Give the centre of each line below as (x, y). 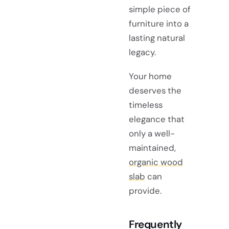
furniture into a (159, 23)
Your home (150, 76)
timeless (146, 105)
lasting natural (157, 38)
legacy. (142, 52)
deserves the (155, 90)
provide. (145, 190)
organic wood (156, 162)
